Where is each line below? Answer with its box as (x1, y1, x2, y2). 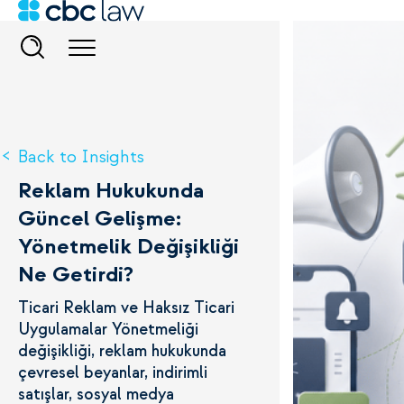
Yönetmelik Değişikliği (18, 234, 239, 260)
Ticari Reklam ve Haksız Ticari (18, 298, 234, 317)
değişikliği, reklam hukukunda (18, 342, 226, 361)
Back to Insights (18, 147, 144, 168)
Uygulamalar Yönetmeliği (18, 320, 198, 339)
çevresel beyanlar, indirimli (18, 363, 207, 382)
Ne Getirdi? (18, 262, 133, 288)
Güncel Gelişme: (18, 206, 181, 232)
